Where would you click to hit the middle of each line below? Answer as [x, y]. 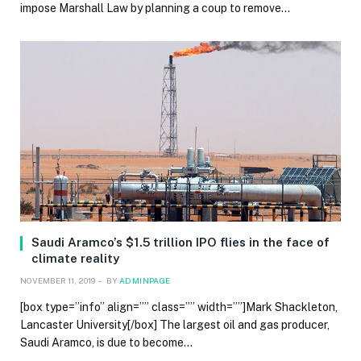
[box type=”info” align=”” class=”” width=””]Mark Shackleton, [179, 307]
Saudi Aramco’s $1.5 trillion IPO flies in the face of [180, 243]
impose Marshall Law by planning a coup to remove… [155, 8]
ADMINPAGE [145, 281]
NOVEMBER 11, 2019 [58, 281]
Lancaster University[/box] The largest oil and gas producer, [175, 325]
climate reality [75, 259]
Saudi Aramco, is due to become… [106, 343]
